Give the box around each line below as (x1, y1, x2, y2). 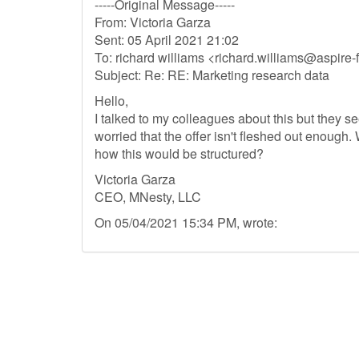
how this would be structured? (95, 144, 264, 163)
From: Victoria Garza (95, 13, 211, 31)
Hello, (95, 91, 128, 110)
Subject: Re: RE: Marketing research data (95, 66, 329, 84)
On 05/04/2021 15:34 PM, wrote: (95, 213, 277, 232)
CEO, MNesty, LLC (95, 188, 201, 206)
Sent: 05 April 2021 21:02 (95, 30, 239, 49)
